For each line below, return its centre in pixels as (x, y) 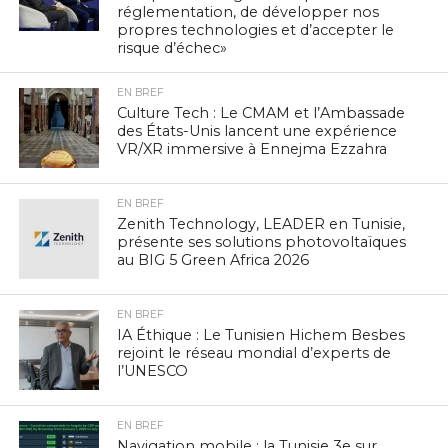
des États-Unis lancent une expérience (257, 130)
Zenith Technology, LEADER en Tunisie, (261, 223)
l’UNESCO (153, 370)
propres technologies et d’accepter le (256, 29)
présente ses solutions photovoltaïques (262, 241)
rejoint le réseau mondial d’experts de (254, 352)
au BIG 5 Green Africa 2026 (213, 259)
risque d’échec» (172, 47)
